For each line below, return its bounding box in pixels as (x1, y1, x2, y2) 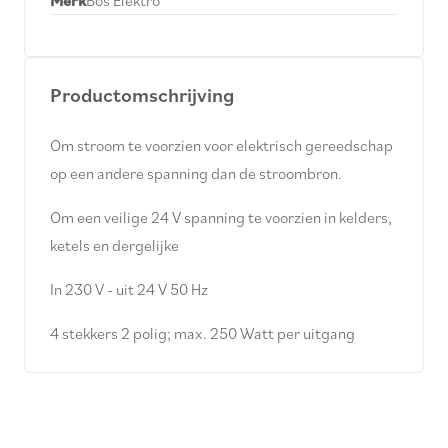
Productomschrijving (50, 82, 234, 109)
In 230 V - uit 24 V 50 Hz (50, 279, 208, 300)
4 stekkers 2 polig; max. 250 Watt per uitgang (50, 323, 355, 344)
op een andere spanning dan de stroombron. (50, 163, 342, 184)
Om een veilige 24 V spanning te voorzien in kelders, (50, 207, 392, 228)
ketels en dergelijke (50, 235, 179, 256)
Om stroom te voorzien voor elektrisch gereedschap (50, 135, 393, 156)
